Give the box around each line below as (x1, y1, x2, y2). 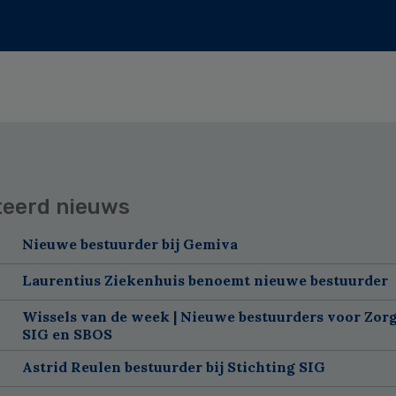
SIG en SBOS (21, 324, 112, 343)
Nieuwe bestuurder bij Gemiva (21, 234, 238, 253)
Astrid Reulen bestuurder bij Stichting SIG (21, 357, 325, 376)
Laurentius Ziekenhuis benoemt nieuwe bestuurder (21, 270, 388, 289)
